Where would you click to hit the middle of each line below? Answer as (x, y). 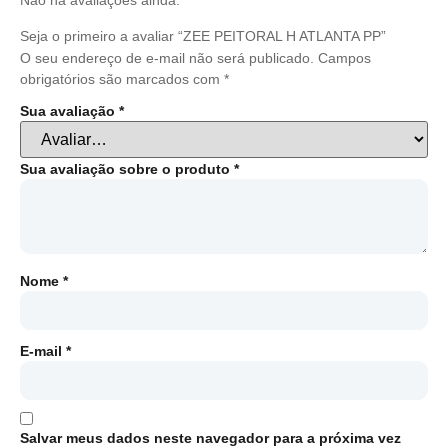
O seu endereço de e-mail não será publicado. (167, 57)
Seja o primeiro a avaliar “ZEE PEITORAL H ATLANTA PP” (203, 35)
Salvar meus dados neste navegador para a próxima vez (210, 437)
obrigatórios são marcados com (122, 78)
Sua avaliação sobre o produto (127, 169)
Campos (344, 57)
